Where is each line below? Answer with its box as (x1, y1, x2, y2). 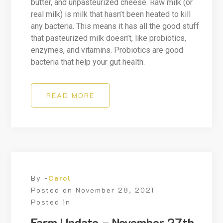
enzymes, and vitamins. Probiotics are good (31, 45, 184, 55)
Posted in (31, 197, 71, 207)
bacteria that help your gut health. (31, 57, 145, 67)
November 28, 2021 (76, 185, 155, 195)
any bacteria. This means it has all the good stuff (31, 21, 200, 31)
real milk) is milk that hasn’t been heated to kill (31, 9, 191, 19)
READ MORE (46, 91, 95, 101)
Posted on (31, 185, 76, 195)
